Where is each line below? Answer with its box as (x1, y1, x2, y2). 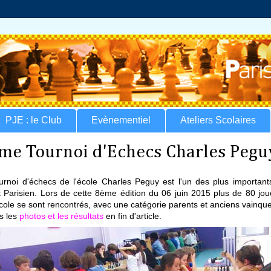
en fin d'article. (103, 211, 162, 221)
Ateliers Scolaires (180, 115, 256, 126)
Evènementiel (91, 115, 151, 126)
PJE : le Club (5, 115, 62, 126)
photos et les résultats (19, 211, 103, 221)
